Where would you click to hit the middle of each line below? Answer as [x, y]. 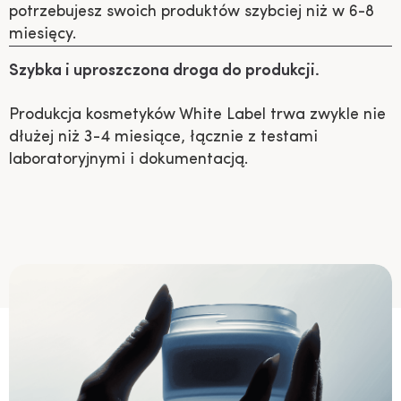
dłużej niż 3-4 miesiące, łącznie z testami [163, 137]
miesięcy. [43, 34]
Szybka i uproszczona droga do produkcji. [164, 71]
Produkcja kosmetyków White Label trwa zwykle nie [197, 115]
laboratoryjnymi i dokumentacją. [128, 160]
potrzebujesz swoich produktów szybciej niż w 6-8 [192, 12]
